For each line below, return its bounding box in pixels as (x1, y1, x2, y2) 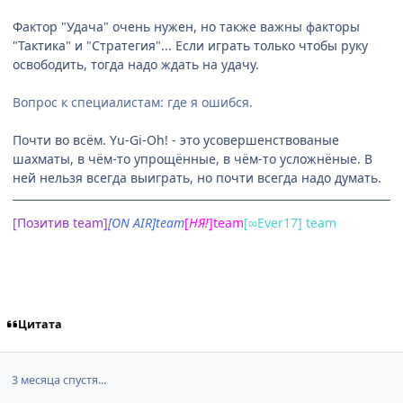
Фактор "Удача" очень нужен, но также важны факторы (13, 18, 360, 36)
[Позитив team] (13, 214, 108, 232)
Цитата (17, 316, 62, 332)
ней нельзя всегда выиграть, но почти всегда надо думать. (13, 169, 381, 187)
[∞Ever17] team (244, 214, 336, 232)
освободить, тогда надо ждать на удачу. (13, 56, 259, 74)
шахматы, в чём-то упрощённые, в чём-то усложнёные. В (13, 150, 372, 168)
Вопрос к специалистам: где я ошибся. (13, 94, 253, 112)
